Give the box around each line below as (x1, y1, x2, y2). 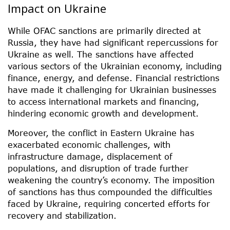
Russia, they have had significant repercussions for (8, 37, 218, 47)
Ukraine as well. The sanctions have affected (8, 49, 194, 59)
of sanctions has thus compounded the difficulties (8, 186, 212, 197)
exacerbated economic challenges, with (8, 139, 170, 149)
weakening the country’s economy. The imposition (8, 175, 215, 185)
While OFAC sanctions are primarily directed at (8, 25, 201, 35)
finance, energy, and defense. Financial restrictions (8, 72, 219, 83)
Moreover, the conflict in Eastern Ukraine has (8, 127, 194, 138)
